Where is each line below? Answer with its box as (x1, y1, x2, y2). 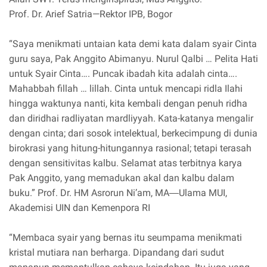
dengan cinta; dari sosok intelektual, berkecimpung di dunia (9, 128, 257, 139)
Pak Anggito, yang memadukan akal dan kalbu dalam (9, 172, 234, 184)
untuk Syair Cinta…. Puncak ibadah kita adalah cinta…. (9, 68, 237, 80)
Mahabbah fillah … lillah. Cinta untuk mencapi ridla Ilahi (9, 83, 243, 95)
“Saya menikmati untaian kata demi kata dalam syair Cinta (9, 38, 257, 50)
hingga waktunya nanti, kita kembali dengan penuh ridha (9, 98, 247, 110)
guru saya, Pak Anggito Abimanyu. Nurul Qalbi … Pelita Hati (9, 53, 258, 65)
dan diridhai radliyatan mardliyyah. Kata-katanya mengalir (9, 113, 253, 125)
